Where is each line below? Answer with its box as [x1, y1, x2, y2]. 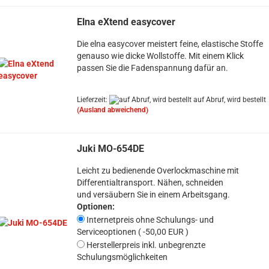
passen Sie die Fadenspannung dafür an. [76, 63, 228, 73]
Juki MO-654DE [76, 143, 144, 154]
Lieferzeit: [76, 95, 109, 104]
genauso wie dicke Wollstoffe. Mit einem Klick [76, 51, 244, 61]
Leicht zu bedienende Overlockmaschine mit [76, 166, 239, 175]
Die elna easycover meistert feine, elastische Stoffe [76, 39, 263, 49]
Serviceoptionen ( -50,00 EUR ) [76, 227, 189, 237]
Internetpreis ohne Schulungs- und [84, 215, 214, 225]
